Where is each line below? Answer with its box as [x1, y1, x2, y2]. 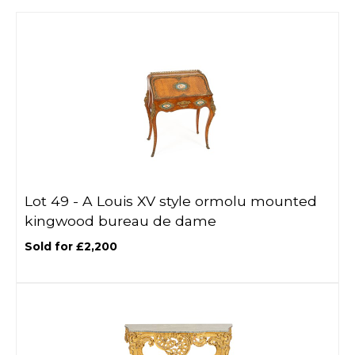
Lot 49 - [25, 193, 82, 209]
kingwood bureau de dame [25, 212, 216, 229]
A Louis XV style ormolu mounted [82, 193, 317, 209]
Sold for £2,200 [25, 239, 117, 254]
